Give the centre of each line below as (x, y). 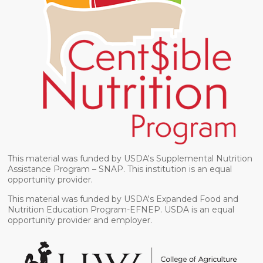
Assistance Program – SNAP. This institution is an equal (120, 169)
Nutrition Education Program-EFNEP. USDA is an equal (121, 209)
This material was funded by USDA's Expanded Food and (123, 199)
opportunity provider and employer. (80, 220)
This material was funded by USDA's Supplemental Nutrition (130, 158)
